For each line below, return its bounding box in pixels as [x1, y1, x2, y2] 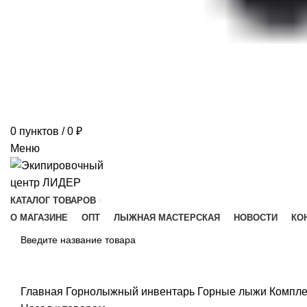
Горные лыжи [197, 286, 269, 297]
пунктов [19, 125, 59, 137]
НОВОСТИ [234, 212, 278, 223]
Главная [21, 286, 66, 297]
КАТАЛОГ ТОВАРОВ [10, 195, 96, 206]
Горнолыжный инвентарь [66, 286, 197, 297]
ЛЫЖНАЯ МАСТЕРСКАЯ [114, 212, 220, 223]
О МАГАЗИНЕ [10, 212, 68, 223]
